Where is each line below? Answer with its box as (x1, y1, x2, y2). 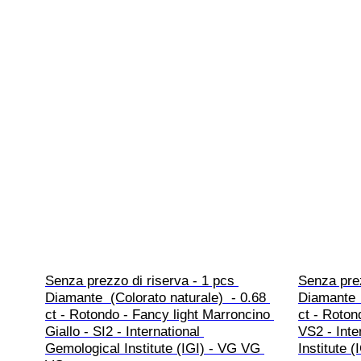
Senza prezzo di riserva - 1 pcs (45, 273, 239, 289)
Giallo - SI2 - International (45, 324, 204, 340)
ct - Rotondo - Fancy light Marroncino (45, 307, 274, 323)
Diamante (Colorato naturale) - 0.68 (45, 290, 270, 306)
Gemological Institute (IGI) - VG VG (45, 341, 264, 357)
